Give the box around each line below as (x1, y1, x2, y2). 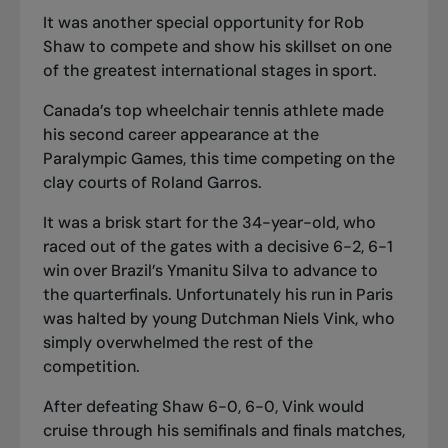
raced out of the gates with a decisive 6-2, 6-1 (42, 235, 393, 257)
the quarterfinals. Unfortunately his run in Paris (42, 283, 393, 305)
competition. (42, 355, 140, 377)
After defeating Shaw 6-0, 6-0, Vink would (42, 395, 364, 417)
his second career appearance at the (42, 123, 319, 145)
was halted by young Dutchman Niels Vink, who (42, 307, 395, 329)
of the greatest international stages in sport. (42, 59, 377, 81)
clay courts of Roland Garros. (42, 171, 262, 193)
